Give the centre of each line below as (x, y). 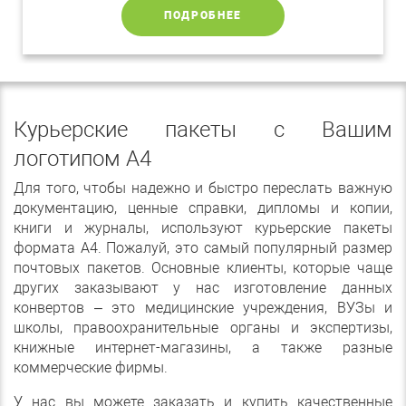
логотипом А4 (82, 159)
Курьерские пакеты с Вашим (203, 130)
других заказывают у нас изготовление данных (203, 288)
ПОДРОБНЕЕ (203, 16)
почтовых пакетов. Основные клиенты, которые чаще (203, 268)
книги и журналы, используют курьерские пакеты (203, 228)
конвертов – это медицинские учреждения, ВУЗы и (203, 308)
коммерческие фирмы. (91, 368)
